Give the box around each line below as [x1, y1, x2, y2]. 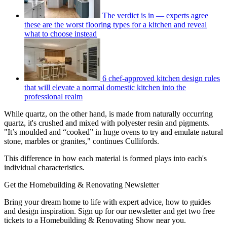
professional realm [24, 92, 83, 101]
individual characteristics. [4, 163, 87, 172]
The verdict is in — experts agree [102, 11, 208, 20]
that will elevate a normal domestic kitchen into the [24, 83, 186, 92]
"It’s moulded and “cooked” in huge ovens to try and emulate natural [4, 127, 223, 136]
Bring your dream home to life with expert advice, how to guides [4, 197, 211, 206]
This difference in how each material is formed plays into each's [4, 154, 207, 163]
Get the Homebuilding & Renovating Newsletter [4, 180, 159, 189]
